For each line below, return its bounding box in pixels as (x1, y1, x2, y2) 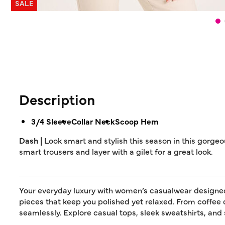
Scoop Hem (115, 116, 158, 127)
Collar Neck (71, 116, 115, 127)
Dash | (19, 135, 44, 146)
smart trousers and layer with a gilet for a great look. (19, 146, 212, 157)
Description (19, 89, 95, 108)
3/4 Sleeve (31, 116, 71, 127)
